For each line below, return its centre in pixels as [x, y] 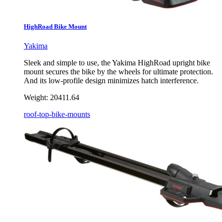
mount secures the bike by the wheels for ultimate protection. [118, 72]
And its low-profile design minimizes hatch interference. [111, 81]
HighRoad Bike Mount [55, 27]
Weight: [36, 98]
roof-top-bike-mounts [57, 114]
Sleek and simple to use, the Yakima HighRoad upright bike [117, 63]
